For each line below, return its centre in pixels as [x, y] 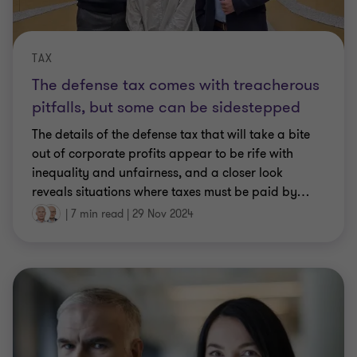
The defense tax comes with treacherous [176, 84]
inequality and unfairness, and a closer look [157, 173]
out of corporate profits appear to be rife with [163, 153]
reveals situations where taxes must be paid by [165, 192]
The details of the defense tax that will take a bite [171, 134]
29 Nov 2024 [163, 214]
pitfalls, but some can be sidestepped [166, 107]
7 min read [97, 214]
